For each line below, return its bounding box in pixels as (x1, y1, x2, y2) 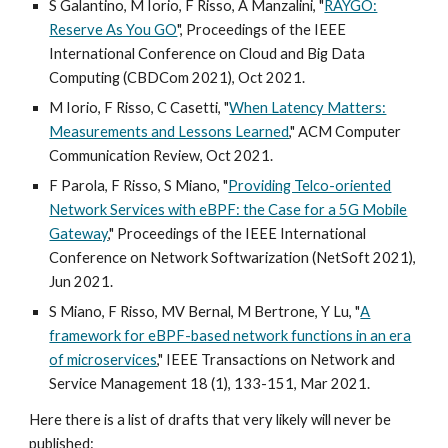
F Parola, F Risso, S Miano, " (49, 177, 229, 194)
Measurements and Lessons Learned (49, 123, 290, 140)
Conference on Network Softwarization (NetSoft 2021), (49, 249, 417, 266)
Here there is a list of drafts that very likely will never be (29, 411, 392, 428)
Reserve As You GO (49, 21, 178, 38)
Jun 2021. (49, 273, 114, 290)
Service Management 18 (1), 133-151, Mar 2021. (49, 375, 371, 392)
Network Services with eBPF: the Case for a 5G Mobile (49, 201, 408, 218)
